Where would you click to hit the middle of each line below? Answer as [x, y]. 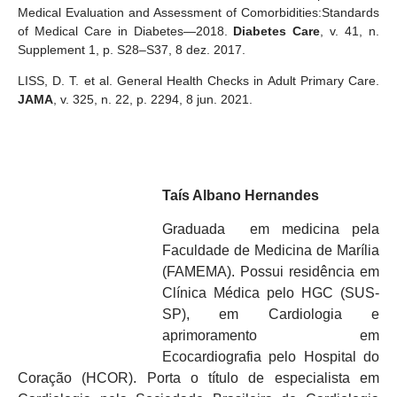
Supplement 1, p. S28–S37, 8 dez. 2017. [132, 50]
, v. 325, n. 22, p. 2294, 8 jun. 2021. [153, 100]
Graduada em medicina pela [271, 229]
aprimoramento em [271, 335]
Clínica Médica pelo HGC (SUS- [271, 293]
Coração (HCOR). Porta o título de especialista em [198, 378]
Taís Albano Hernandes [241, 195]
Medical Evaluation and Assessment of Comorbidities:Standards [198, 13]
